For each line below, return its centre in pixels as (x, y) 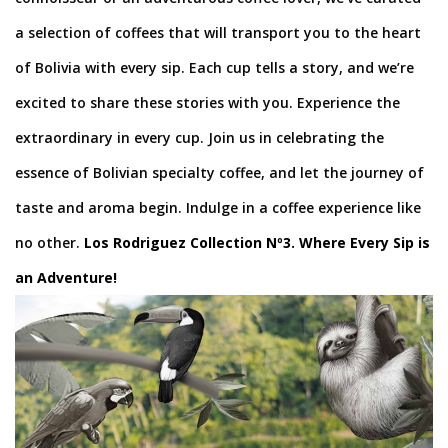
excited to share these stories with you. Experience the (207, 102)
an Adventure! (66, 277)
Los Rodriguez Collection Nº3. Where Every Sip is (257, 242)
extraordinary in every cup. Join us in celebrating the (199, 137)
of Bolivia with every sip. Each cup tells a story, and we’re (214, 67)
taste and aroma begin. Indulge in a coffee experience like (218, 207)
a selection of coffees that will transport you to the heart (218, 32)
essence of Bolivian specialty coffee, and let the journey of (219, 172)
